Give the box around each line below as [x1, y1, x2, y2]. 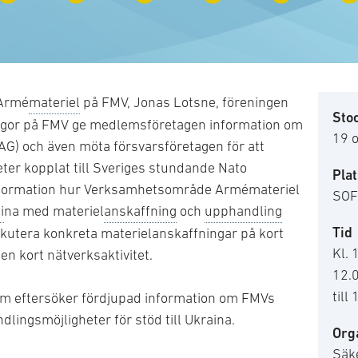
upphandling [205, 203, 282, 220]
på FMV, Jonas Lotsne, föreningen [80, 94, 288, 111]
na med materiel [4, 203, 104, 220]
